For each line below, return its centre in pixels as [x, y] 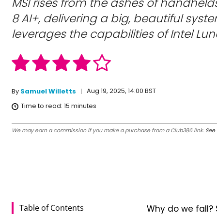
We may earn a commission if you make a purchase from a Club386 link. [108, 131]
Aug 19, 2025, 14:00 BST [121, 91]
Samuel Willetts [48, 91]
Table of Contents [52, 208]
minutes [83, 106]
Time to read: [42, 106]
